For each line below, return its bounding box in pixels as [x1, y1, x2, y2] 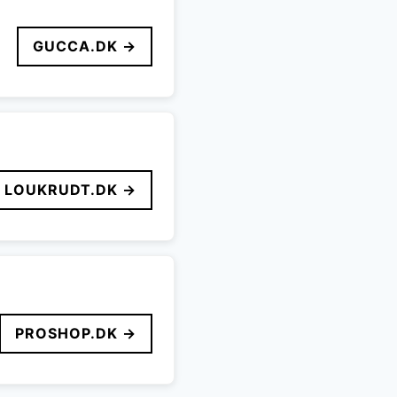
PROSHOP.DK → [15, 324, 136, 343]
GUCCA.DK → [33, 37, 136, 56]
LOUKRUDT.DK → [4, 181, 136, 199]
